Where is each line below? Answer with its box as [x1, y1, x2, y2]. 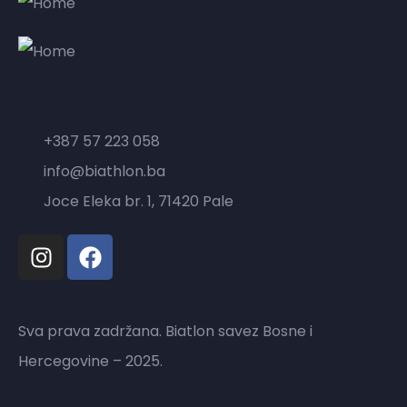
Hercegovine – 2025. [18, 351, 163, 372]
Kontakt [18, 80, 117, 113]
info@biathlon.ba [44, 161, 165, 182]
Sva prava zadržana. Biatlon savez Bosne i [18, 321, 313, 342]
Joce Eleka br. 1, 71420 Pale [44, 191, 233, 212]
